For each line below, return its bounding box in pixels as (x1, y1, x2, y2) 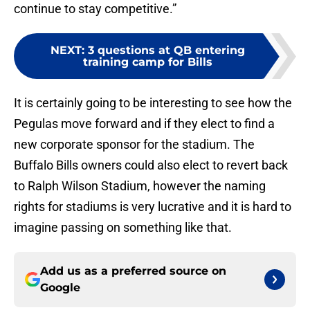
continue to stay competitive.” (14, 1, 176, 17)
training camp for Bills (82, 55, 212, 69)
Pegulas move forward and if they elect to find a (14, 116, 275, 131)
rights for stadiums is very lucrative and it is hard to (14, 199, 291, 215)
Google (40, 281, 80, 295)
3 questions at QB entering (87, 44, 245, 57)
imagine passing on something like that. (14, 220, 232, 235)
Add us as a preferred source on (40, 264, 226, 278)
